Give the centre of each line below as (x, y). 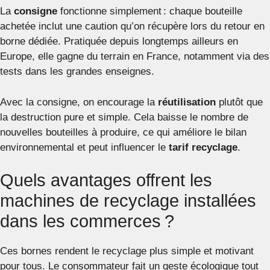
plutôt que (239, 102)
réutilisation (187, 102)
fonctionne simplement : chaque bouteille (150, 11)
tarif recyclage (203, 147)
